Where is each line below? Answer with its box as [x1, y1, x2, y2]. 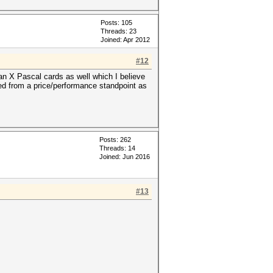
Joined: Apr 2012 [101, 36, 150, 43]
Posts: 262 [99, 136, 131, 143]
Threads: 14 [99, 144, 135, 152]
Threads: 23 [101, 27, 136, 35]
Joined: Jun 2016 [99, 153, 150, 160]
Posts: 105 [101, 19, 132, 26]
